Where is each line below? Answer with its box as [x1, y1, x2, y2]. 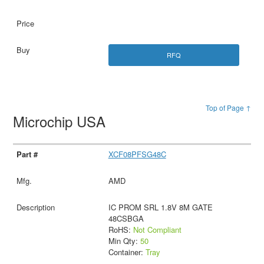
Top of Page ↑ [205, 102, 251, 113]
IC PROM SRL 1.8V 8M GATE [108, 201, 213, 213]
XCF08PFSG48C [108, 148, 166, 160]
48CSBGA [108, 212, 144, 224]
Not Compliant [133, 223, 181, 235]
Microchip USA [13, 110, 110, 131]
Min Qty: [108, 235, 140, 246]
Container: [108, 246, 146, 258]
